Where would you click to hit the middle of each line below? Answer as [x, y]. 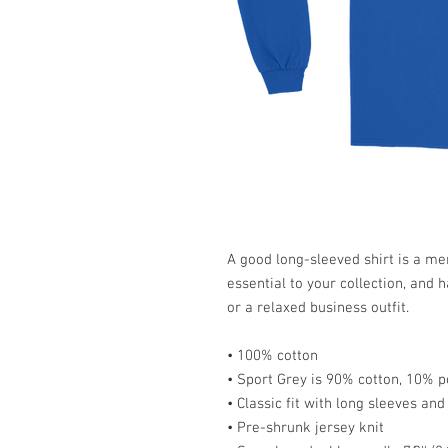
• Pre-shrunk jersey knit [305, 428]
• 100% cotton [272, 356]
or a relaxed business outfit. [318, 308]
